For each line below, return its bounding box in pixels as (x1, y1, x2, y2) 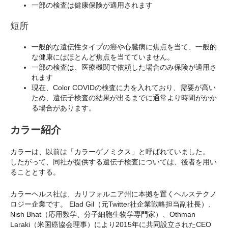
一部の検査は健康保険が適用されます (32, 1, 153, 10)
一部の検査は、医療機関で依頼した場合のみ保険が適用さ (32, 63, 217, 72)
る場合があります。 (32, 104, 96, 112)
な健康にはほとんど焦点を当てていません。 (32, 53, 174, 62)
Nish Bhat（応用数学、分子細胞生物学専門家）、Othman (10, 210, 195, 218)
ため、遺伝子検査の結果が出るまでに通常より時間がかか (32, 94, 217, 102)
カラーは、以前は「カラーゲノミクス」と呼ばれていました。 (10, 148, 210, 156)
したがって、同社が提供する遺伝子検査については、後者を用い (10, 158, 217, 166)
